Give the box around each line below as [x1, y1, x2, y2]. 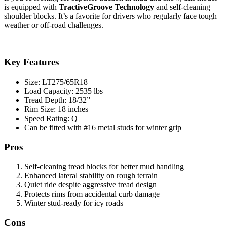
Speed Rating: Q [24, 113, 78, 123]
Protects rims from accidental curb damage [24, 190, 160, 199]
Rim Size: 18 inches [24, 104, 88, 113]
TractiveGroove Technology [59, 3, 154, 12]
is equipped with [4, 3, 59, 12]
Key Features [4, 57, 59, 68]
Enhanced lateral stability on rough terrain [24, 171, 158, 180]
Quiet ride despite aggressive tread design [24, 180, 157, 190]
